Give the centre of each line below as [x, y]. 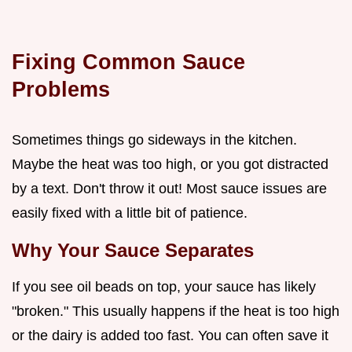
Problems [61, 89]
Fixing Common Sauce [128, 61]
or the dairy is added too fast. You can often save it [170, 335]
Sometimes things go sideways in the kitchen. [154, 139]
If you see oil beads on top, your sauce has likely [164, 286]
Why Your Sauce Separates [133, 250]
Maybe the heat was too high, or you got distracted [170, 164]
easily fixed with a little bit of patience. [130, 213]
